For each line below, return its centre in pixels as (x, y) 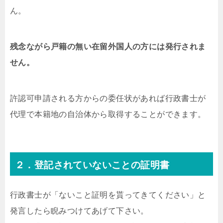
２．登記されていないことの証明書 (92, 165)
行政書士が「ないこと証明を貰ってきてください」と (108, 195)
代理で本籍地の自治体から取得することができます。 (108, 114)
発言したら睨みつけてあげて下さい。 (79, 211)
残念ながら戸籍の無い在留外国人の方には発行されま (108, 47)
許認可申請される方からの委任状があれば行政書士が (108, 98)
